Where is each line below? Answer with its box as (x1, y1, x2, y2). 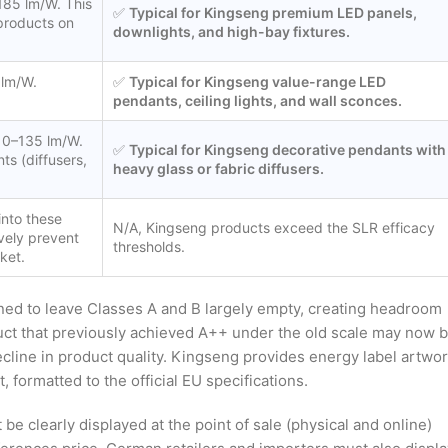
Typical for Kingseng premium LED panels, (129, 4, 417, 22)
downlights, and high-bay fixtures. (113, 23, 350, 41)
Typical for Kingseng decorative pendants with (129, 141, 446, 159)
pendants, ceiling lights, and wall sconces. (113, 92, 402, 110)
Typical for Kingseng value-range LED (129, 73, 386, 91)
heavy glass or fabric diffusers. (113, 160, 324, 178)
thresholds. (113, 238, 185, 256)
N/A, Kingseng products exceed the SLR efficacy (113, 219, 435, 237)
